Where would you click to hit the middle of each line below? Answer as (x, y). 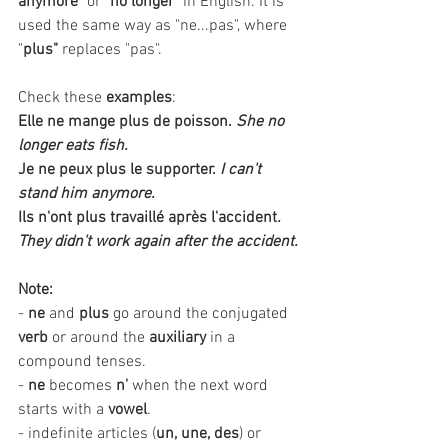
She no (262, 122)
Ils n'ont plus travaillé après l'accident (147, 218)
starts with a (63, 410)
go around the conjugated (200, 314)
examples (139, 98)
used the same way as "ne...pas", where (154, 26)
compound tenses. (82, 362)
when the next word (200, 386)
